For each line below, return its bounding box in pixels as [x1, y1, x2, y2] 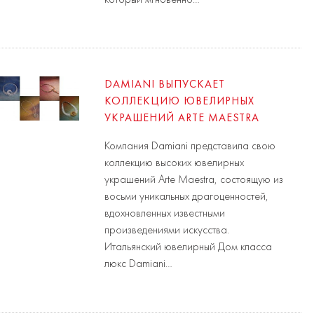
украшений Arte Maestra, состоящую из [104, 174, 284, 186]
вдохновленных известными [104, 207, 226, 219]
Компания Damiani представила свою [104, 140, 276, 152]
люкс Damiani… [104, 258, 173, 270]
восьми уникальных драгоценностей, [104, 191, 269, 203]
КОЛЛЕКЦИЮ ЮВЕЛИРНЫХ [104, 95, 255, 107]
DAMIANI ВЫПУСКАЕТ [104, 78, 226, 90]
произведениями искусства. [104, 224, 230, 236]
